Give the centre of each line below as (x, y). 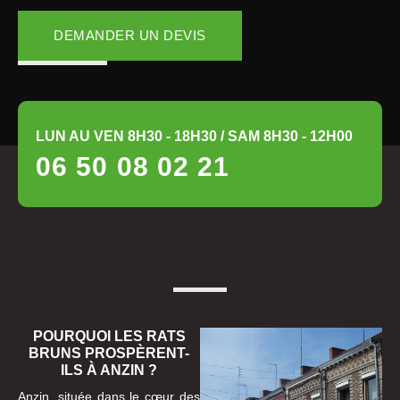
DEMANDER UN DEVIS (130, 36)
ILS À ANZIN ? (109, 371)
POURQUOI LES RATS (109, 337)
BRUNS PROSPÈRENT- (109, 354)
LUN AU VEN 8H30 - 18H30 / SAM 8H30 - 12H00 (194, 137)
